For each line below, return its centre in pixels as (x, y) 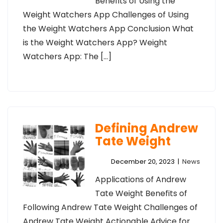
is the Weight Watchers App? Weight (95, 43)
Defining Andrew (146, 128)
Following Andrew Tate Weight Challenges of (110, 207)
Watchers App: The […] (67, 56)
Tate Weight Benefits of (141, 193)
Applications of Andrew (140, 179)
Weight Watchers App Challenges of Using (106, 15)
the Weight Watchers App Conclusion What (108, 29)
